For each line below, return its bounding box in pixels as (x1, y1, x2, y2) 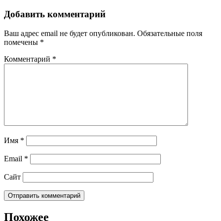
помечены (4, 38, 40, 47)
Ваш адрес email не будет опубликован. (4, 29, 135, 38)
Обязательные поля (137, 29, 202, 38)
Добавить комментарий (4, 9, 106, 20)
